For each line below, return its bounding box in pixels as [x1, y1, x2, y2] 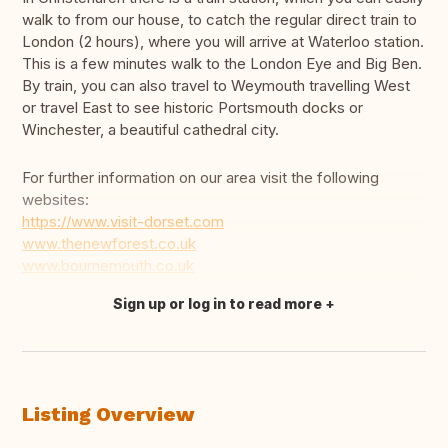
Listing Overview [22, 402, 194, 427]
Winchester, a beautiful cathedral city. [22, 120, 279, 140]
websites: [22, 190, 89, 210]
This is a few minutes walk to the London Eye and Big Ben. [22, 54, 422, 74]
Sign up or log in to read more [113, 295, 322, 313]
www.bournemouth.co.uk [22, 256, 194, 276]
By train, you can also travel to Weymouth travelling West [22, 76, 410, 96]
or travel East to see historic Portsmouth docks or [22, 98, 363, 118]
